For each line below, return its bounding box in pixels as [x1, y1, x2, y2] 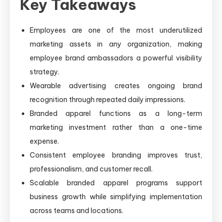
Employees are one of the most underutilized [30, 25, 202, 35]
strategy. [30, 67, 59, 76]
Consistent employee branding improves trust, [30, 150, 202, 160]
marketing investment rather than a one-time [30, 122, 202, 132]
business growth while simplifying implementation [30, 192, 202, 201]
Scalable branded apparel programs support [30, 178, 202, 187]
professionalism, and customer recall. [30, 164, 153, 173]
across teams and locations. [30, 206, 123, 215]
